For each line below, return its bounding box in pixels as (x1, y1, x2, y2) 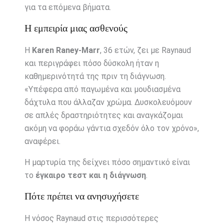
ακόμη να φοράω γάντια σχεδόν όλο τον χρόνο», (24, 123, 199, 133)
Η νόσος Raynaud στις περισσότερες (24, 213, 158, 223)
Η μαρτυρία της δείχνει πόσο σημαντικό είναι (24, 157, 190, 167)
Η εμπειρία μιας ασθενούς (24, 22, 127, 33)
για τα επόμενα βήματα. (24, 2, 111, 12)
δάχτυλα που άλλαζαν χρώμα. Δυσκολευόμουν (24, 97, 192, 107)
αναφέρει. (24, 136, 60, 146)
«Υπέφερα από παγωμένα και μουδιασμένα (24, 84, 180, 94)
